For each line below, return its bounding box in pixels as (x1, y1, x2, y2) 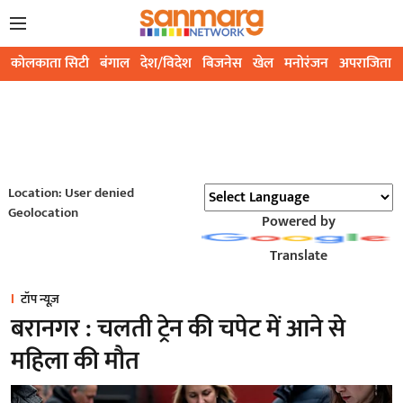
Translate (269, 244, 327, 269)
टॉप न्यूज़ (21, 289, 59, 310)
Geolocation (7, 201, 78, 225)
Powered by (261, 210, 336, 235)
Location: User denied (7, 182, 134, 205)
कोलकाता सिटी (11, 51, 89, 76)
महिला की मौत (11, 340, 139, 383)
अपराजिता (339, 51, 391, 76)
